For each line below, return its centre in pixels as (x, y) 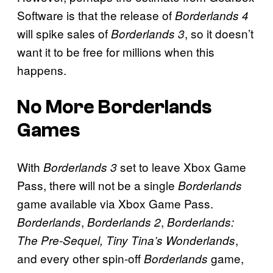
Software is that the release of (96, 15)
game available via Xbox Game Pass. (115, 204)
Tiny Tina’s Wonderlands (171, 240)
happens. (42, 70)
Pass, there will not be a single (97, 185)
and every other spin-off (80, 258)
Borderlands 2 (124, 222)
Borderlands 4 (212, 16)
